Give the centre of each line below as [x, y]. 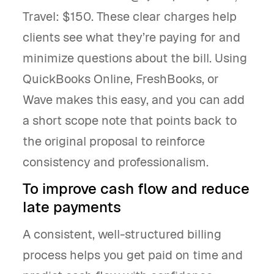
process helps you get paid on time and [133, 255]
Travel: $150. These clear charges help [130, 17]
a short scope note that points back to [130, 120]
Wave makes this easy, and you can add [134, 100]
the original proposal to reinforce [114, 141]
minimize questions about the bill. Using [135, 58]
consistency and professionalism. [116, 162]
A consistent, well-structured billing [122, 234]
